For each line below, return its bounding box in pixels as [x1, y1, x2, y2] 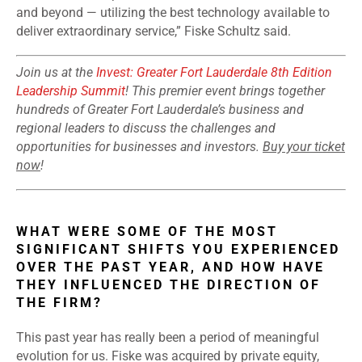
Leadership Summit [16, 83, 125, 99]
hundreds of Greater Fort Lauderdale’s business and [16, 102, 304, 118]
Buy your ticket [263, 139, 345, 155]
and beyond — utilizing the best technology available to [16, 5, 330, 21]
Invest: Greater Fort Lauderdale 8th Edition [96, 65, 332, 81]
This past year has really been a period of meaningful [16, 330, 319, 346]
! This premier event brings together [125, 83, 325, 99]
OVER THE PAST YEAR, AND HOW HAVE [16, 259, 325, 276]
